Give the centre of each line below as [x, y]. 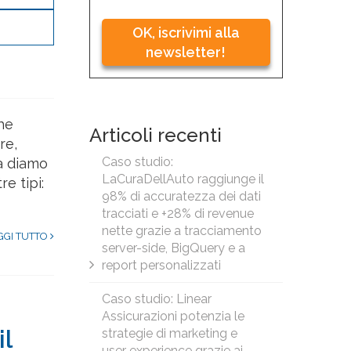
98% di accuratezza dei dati [181, 196]
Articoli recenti [155, 135]
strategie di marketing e [169, 333]
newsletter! [186, 52]
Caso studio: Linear [156, 299]
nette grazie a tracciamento [181, 231]
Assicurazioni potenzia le [173, 316]
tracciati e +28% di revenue [177, 213]
